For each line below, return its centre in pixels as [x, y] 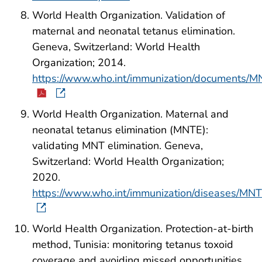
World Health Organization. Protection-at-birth [143, 228]
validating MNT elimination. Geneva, [118, 146]
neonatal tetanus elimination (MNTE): [120, 130]
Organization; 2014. [79, 63]
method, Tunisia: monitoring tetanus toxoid [133, 244]
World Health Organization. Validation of [129, 15]
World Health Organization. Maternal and [130, 114]
